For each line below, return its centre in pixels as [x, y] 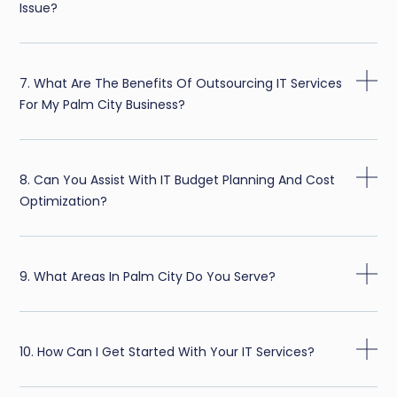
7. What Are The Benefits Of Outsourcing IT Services [181, 84]
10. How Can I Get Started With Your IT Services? [167, 352]
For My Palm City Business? [103, 105]
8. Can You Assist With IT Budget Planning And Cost [178, 180]
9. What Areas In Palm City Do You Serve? [148, 277]
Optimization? [64, 202]
